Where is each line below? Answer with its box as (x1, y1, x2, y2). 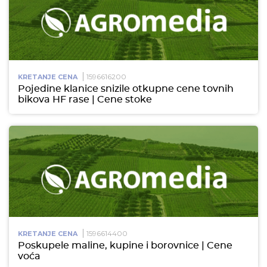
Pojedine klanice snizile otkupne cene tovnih (18, 84, 234, 94)
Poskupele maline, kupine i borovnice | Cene (18, 241, 232, 251)
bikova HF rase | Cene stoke (18, 95, 152, 105)
